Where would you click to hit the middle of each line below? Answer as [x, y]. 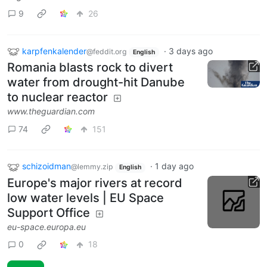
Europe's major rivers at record [95, 183]
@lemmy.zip [92, 167]
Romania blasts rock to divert [90, 68]
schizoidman [46, 166]
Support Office [49, 212]
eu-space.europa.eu [46, 226]
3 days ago [190, 51]
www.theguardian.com [51, 111]
